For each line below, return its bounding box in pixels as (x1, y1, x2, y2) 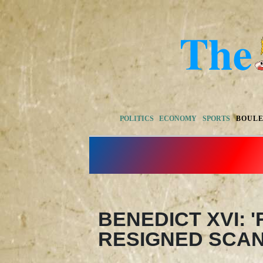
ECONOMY (159, 114, 197, 123)
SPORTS (202, 114, 230, 123)
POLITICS (119, 114, 154, 123)
